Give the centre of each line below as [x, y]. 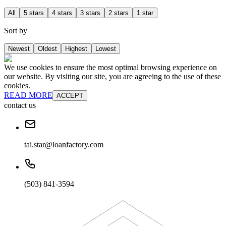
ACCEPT [70, 96]
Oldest [47, 49]
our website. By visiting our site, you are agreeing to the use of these [112, 77]
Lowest [106, 49]
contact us [20, 105]
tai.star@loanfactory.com [64, 145]
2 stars [119, 13]
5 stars [34, 13]
